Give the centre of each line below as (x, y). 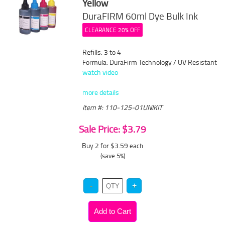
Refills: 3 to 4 (102, 52)
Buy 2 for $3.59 (106, 145)
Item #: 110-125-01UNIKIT (123, 107)
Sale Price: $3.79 (113, 129)
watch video (100, 72)
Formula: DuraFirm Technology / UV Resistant (150, 62)
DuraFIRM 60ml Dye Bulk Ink (140, 16)
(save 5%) (113, 156)
